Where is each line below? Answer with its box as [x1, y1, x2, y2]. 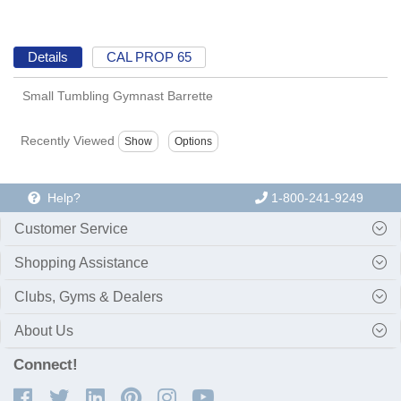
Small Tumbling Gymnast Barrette [22, 89, 213, 104]
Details [27, 48, 68, 64]
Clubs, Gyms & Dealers [14, 289, 163, 305]
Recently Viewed [20, 132, 115, 148]
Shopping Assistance [14, 255, 149, 271]
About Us [14, 323, 73, 339]
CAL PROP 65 [107, 48, 192, 64]
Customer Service [14, 221, 128, 237]
